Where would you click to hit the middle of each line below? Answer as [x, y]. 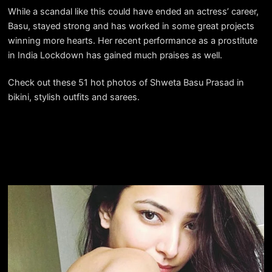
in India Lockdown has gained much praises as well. [115, 55]
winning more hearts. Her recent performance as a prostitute [132, 40]
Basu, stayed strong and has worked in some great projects [131, 26]
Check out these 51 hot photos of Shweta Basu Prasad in [126, 83]
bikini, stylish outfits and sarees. [73, 97]
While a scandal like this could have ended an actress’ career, [133, 11]
